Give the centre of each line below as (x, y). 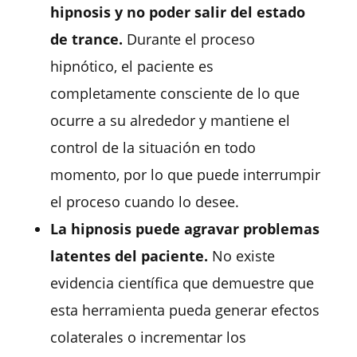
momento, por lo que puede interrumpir (185, 174)
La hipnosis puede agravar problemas (184, 228)
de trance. (88, 39)
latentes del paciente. (129, 255)
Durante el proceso (190, 39)
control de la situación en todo (153, 147)
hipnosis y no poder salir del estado (177, 12)
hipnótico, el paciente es (131, 66)
